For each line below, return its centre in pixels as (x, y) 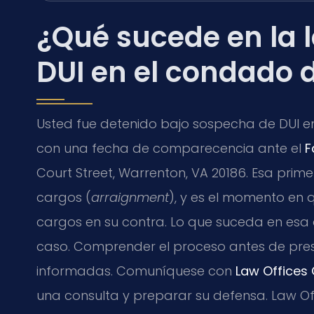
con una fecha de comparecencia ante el (171, 148)
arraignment (130, 197)
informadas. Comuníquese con (136, 271)
